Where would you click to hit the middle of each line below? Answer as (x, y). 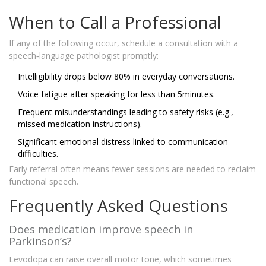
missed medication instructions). (80, 124)
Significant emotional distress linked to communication (123, 142)
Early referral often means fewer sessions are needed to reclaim (132, 169)
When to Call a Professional (115, 22)
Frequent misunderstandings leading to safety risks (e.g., (126, 112)
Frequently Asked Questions (118, 206)
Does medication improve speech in (101, 229)
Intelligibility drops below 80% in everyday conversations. (126, 77)
